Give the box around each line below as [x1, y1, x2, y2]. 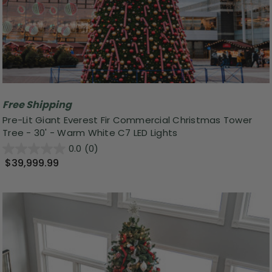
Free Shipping [2, 97, 72, 112]
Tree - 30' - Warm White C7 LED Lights [2, 126, 178, 140]
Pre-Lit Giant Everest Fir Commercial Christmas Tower [2, 114, 252, 127]
